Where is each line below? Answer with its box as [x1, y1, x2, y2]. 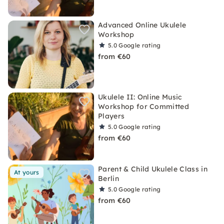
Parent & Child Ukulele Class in [98, 164, 207, 173]
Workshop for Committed [98, 102, 189, 111]
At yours [14, 168, 39, 176]
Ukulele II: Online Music [98, 92, 182, 101]
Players [98, 111, 125, 120]
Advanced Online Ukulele [98, 20, 186, 29]
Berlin [98, 174, 119, 183]
